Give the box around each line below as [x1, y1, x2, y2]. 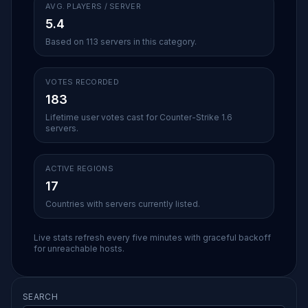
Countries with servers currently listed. [45, 199, 200, 209]
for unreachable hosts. [34, 243, 124, 254]
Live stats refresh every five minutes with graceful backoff [34, 232, 271, 243]
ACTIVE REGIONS [45, 164, 113, 173]
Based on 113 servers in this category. [45, 36, 197, 47]
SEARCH [23, 291, 58, 302]
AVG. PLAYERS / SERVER [45, 1, 141, 11]
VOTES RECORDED [45, 77, 119, 87]
